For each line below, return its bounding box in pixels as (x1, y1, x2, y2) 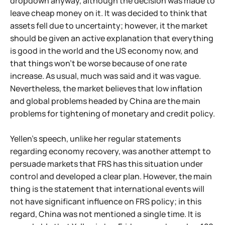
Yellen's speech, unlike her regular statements (10, 133, 181, 144)
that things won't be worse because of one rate (10, 58, 187, 69)
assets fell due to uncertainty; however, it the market (10, 20, 208, 31)
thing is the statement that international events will (10, 183, 204, 194)
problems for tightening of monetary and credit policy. (10, 108, 215, 119)
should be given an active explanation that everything (10, 33, 213, 44)
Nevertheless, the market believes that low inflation (10, 83, 202, 94)
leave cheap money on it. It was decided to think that (10, 8, 207, 19)
